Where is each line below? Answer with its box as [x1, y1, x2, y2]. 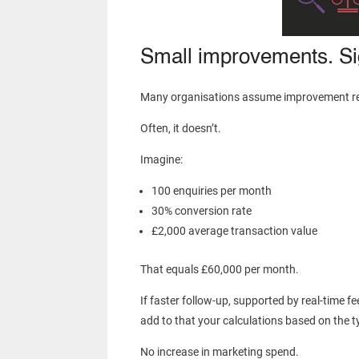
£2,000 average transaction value [151, 224, 317, 238]
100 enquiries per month [151, 184, 272, 198]
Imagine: [139, 153, 183, 167]
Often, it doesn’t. [139, 122, 221, 135]
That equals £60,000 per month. [139, 263, 299, 276]
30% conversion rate [151, 204, 252, 218]
